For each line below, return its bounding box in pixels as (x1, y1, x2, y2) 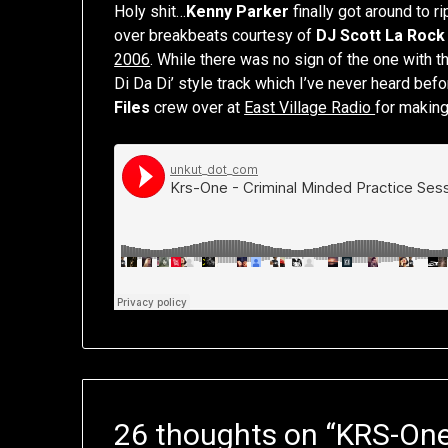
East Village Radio (244, 98, 376, 118)
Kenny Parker (186, 2, 290, 22)
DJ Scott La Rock (316, 26, 446, 46)
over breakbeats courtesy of (114, 26, 317, 46)
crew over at (150, 98, 245, 118)
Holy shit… (114, 2, 187, 22)
